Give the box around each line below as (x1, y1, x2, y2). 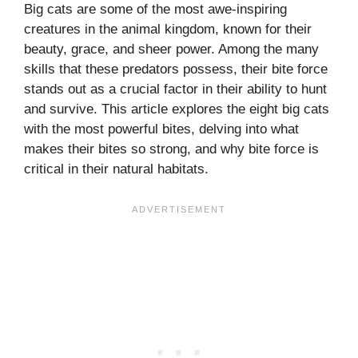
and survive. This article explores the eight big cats (24, 101, 329, 117)
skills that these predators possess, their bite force (24, 62, 328, 78)
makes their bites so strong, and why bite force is (24, 141, 319, 157)
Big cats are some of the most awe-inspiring (24, 2, 287, 18)
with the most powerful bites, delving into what (24, 121, 299, 137)
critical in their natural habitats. (24, 161, 209, 177)
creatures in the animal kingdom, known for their (24, 22, 312, 38)
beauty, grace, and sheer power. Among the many (24, 42, 319, 58)
